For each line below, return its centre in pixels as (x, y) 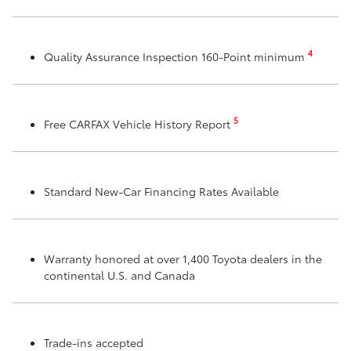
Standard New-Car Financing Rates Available (161, 191)
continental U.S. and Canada (119, 275)
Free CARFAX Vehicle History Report (139, 123)
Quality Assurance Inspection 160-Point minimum (176, 56)
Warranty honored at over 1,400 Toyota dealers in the (183, 258)
